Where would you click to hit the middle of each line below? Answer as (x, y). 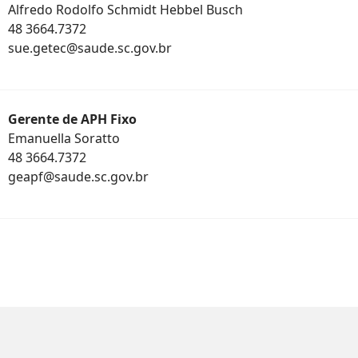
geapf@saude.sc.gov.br (78, 177)
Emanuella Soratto (64, 138)
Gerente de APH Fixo (72, 119)
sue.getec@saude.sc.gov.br (90, 48)
